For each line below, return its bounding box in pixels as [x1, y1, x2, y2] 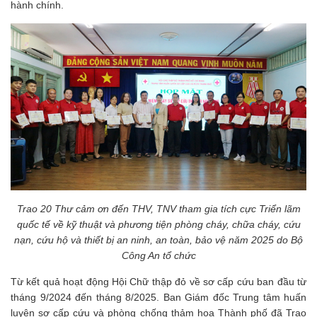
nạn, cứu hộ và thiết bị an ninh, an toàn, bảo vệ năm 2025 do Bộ [14, 234, 303, 246]
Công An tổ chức [121, 249, 196, 261]
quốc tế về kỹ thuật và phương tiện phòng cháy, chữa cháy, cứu [16, 218, 301, 230]
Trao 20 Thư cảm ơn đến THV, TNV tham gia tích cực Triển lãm [16, 202, 301, 214]
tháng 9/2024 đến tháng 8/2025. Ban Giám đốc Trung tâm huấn [11, 291, 306, 303]
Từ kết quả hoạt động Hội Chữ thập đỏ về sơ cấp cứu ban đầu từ [11, 275, 306, 287]
